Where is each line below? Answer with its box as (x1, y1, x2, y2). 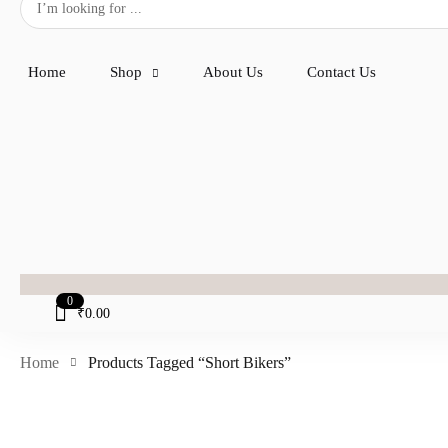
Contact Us (307, 64, 376, 80)
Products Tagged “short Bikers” (88, 354, 291, 372)
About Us (203, 64, 263, 80)
